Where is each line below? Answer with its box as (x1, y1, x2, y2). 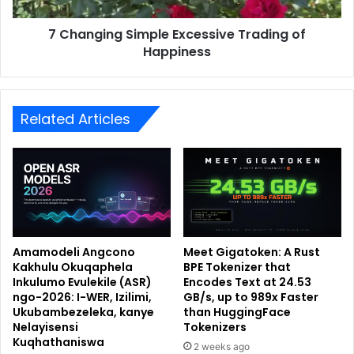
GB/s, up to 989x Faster (183, 289, 318, 306)
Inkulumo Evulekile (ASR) (13, 274, 152, 291)
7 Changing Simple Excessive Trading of (48, 25, 306, 44)
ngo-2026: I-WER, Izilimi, (13, 289, 152, 306)
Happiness (143, 43, 211, 62)
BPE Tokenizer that (183, 259, 291, 276)
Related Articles (21, 109, 130, 130)
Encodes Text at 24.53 (183, 274, 311, 291)
